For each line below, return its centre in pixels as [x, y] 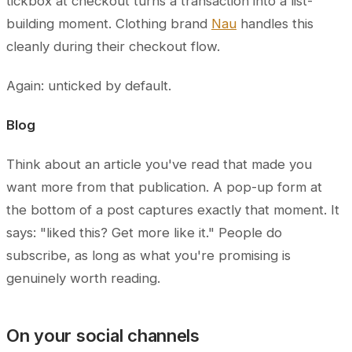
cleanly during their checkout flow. [113, 47]
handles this [275, 24]
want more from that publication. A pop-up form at [164, 187]
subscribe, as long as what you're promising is [148, 256]
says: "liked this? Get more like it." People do [144, 233]
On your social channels [103, 336]
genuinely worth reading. [83, 279]
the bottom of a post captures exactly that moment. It [173, 210]
